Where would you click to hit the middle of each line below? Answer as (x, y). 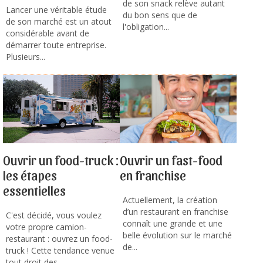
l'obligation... (146, 26)
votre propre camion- (46, 227)
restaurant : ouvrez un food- (59, 238)
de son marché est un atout (59, 21)
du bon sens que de (160, 15)
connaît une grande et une (173, 223)
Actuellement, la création (170, 200)
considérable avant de (48, 33)
